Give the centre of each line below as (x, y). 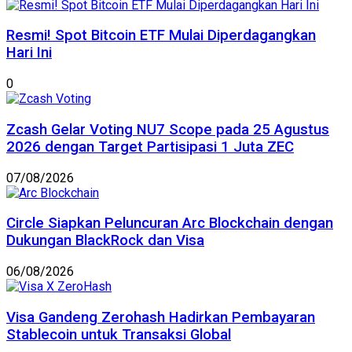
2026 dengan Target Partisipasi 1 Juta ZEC (150, 147)
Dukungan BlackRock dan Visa (105, 241)
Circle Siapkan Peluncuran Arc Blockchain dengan (170, 224)
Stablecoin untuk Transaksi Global (119, 334)
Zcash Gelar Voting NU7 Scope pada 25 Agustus (168, 129)
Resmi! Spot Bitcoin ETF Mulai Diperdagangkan (161, 36)
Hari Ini (29, 53)
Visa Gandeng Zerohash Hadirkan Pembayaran (161, 317)
